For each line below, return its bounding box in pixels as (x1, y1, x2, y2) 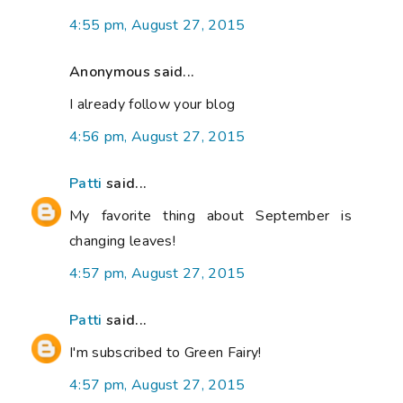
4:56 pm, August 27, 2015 (69, 127, 246, 148)
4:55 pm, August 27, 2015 (69, 15, 246, 36)
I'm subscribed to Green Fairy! (69, 343, 262, 363)
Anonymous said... (69, 62, 195, 83)
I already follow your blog (69, 94, 236, 115)
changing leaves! (69, 231, 176, 252)
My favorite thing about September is (69, 206, 352, 227)
